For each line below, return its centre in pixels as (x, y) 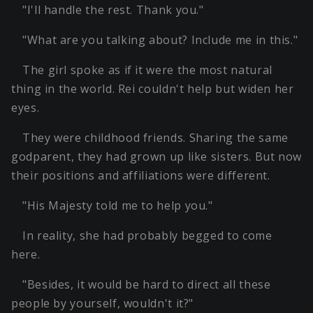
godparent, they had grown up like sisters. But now (157, 157)
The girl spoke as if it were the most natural (147, 70)
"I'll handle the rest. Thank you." (113, 10)
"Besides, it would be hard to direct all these (147, 285)
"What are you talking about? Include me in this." (160, 40)
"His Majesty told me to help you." (118, 206)
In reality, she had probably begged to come (147, 236)
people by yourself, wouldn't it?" (103, 304)
